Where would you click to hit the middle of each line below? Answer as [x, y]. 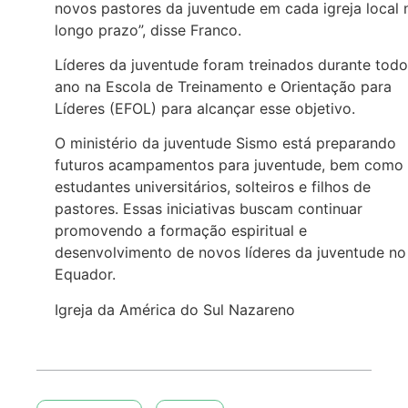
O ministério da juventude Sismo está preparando [225, 143]
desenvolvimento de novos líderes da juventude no [230, 253]
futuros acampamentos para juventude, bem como [229, 165]
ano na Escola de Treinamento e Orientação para [223, 86]
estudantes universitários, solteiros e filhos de [213, 187]
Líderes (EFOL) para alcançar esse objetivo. [205, 108]
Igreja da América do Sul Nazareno [175, 309]
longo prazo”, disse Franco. [148, 30]
